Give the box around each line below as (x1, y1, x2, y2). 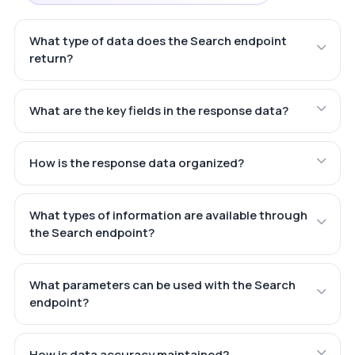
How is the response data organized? (29, 155, 244, 172)
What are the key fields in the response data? (29, 102, 288, 120)
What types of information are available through (29, 207, 307, 224)
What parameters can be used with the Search (29, 277, 296, 294)
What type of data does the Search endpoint (29, 32, 287, 50)
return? (29, 50, 73, 67)
